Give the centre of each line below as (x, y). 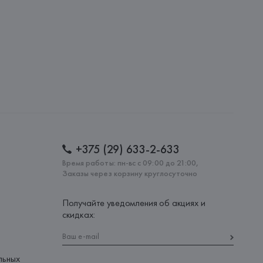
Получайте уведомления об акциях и (134, 203)
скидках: (78, 215)
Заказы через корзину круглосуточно (130, 173)
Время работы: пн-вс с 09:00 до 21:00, (130, 163)
